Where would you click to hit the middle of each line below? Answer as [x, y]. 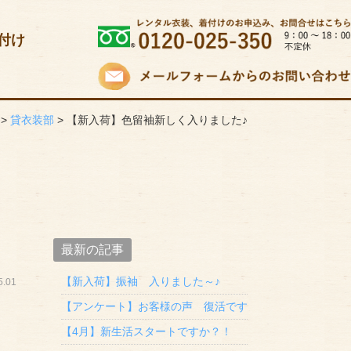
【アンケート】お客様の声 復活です [154, 306]
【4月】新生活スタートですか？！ [146, 331]
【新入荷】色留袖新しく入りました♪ [157, 119]
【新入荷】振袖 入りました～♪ [140, 281]
